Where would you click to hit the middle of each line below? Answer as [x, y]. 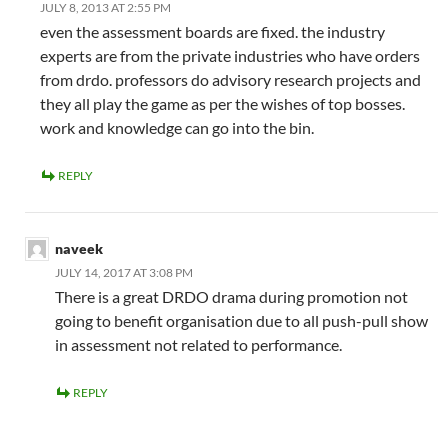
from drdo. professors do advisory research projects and [230, 79]
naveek [79, 248]
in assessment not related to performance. [198, 344]
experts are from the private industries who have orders [230, 55]
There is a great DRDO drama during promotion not [231, 296]
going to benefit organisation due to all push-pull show [241, 320]
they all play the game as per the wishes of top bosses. [222, 103]
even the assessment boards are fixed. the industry [212, 31]
